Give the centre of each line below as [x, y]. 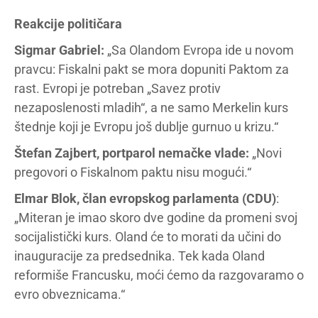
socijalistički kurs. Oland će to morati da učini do [148, 236]
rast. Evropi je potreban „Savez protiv [117, 88]
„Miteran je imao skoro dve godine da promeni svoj [156, 217]
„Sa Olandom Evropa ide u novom [199, 50]
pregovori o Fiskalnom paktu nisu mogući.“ [133, 172]
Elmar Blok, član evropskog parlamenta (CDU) [145, 198]
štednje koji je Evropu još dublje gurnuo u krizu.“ [146, 126]
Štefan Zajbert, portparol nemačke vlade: [132, 153]
